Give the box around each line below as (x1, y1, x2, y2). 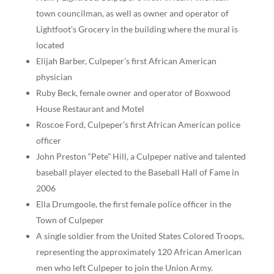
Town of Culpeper (35, 214, 104, 225)
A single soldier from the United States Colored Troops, (35, 230, 244, 241)
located (35, 39, 64, 50)
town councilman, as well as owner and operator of (35, 7, 229, 18)
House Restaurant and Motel (35, 103, 144, 114)
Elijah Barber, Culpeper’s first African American (35, 55, 217, 66)
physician (35, 71, 72, 82)
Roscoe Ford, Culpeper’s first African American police (35, 119, 240, 130)
